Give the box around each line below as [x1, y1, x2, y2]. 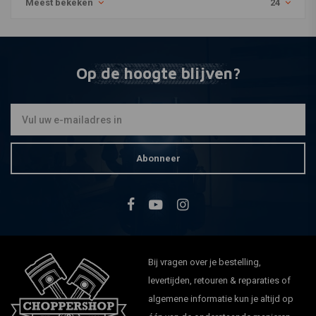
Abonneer [135, 152, 181, 164]
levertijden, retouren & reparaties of [148, 275, 291, 286]
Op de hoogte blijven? [75, 64, 241, 83]
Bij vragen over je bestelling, [148, 257, 262, 267]
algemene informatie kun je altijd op [148, 293, 294, 304]
